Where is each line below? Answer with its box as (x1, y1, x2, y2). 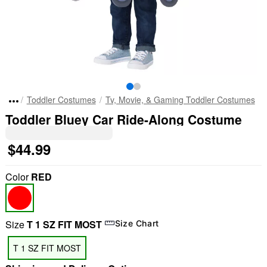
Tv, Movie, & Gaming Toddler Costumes (105, 94, 255, 105)
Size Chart (114, 218, 160, 228)
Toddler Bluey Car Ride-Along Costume (5, 110, 242, 128)
